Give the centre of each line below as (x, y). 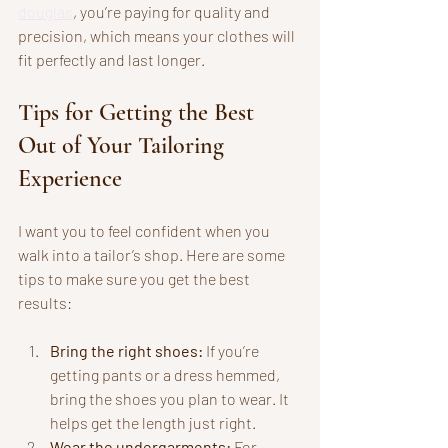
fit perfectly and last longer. (111, 59)
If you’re (232, 350)
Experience (70, 178)
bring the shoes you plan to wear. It (171, 398)
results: (45, 302)
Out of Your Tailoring (124, 145)
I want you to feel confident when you (145, 230)
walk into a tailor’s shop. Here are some (153, 254)
